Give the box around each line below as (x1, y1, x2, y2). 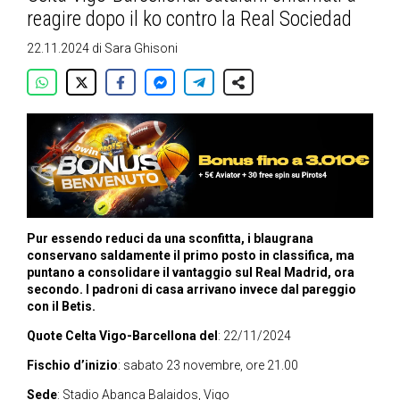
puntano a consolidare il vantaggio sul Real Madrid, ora (27, 265, 354, 280)
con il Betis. (27, 299, 96, 314)
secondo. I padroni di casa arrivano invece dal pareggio (27, 282, 356, 297)
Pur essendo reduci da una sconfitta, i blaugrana (27, 231, 313, 246)
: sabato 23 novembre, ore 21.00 (118, 358, 298, 373)
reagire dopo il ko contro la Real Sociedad (27, 7, 352, 31)
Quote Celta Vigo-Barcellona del (27, 329, 218, 344)
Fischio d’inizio (27, 358, 118, 373)
